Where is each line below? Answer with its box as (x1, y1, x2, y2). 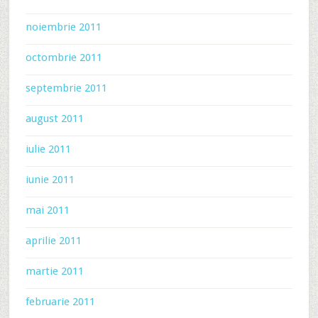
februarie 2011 (25, 295, 95, 308)
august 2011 (25, 112, 84, 125)
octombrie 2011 (25, 51, 102, 64)
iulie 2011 (25, 143, 71, 155)
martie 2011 (25, 265, 84, 278)
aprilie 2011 (25, 234, 82, 247)
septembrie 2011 (25, 82, 107, 94)
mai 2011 (25, 204, 70, 216)
